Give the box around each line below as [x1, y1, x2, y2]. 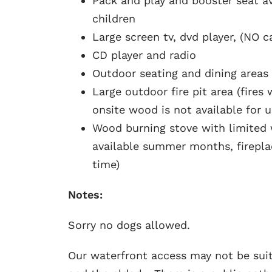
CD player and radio [92, 48, 196, 61]
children [92, 12, 135, 25]
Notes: [67, 188, 103, 201]
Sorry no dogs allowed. [67, 218, 190, 231]
